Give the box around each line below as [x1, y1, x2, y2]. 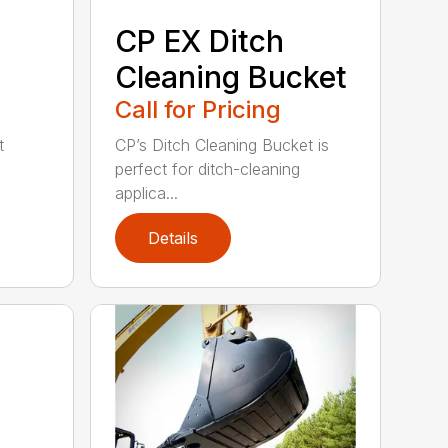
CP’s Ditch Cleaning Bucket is [115, 134, 330, 155]
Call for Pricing [115, 94, 282, 124]
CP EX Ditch [115, 22, 285, 59]
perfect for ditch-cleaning [115, 158, 301, 179]
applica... [115, 182, 179, 203]
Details [148, 227, 199, 248]
